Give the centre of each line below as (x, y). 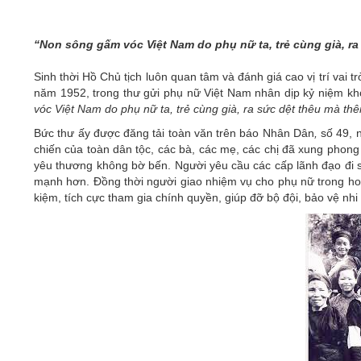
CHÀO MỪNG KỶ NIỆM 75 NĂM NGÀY (180, 39)
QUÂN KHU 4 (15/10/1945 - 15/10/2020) (188, 70)
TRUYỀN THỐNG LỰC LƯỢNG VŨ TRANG (189, 54)
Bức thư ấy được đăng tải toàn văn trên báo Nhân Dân (174, 133)
